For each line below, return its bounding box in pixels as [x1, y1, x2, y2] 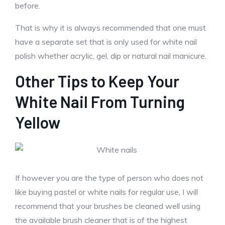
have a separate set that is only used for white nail [15, 37, 197, 47]
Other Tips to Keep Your [15, 71, 179, 90]
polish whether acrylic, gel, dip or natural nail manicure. [15, 51, 206, 61]
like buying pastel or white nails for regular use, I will [15, 187, 198, 197]
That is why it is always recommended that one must [15, 23, 206, 33]
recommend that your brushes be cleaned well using [15, 201, 200, 211]
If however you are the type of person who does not [15, 173, 203, 183]
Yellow [15, 113, 60, 132]
